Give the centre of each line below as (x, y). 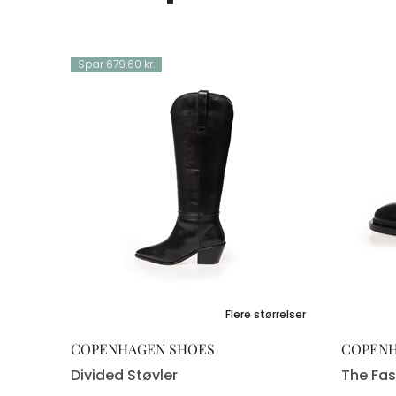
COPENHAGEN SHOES (143, 349)
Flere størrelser (266, 315)
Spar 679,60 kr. (116, 65)
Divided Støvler (124, 376)
